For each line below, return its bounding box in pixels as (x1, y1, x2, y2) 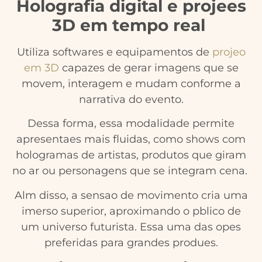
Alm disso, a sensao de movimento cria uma (14, 188, 248, 202)
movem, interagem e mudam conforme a (21, 77, 241, 90)
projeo (212, 45, 246, 58)
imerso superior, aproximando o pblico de (21, 204, 241, 218)
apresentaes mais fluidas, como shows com (16, 133, 246, 146)
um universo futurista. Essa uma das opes (21, 220, 241, 233)
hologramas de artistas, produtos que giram (16, 149, 246, 162)
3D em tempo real (52, 15, 210, 35)
